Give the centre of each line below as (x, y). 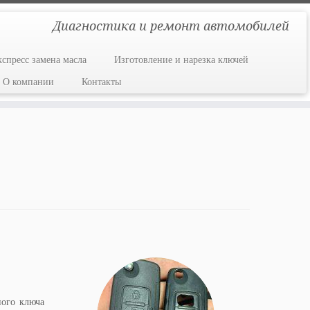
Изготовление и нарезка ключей (181, 60)
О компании (28, 82)
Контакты (101, 82)
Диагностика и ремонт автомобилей (171, 26)
